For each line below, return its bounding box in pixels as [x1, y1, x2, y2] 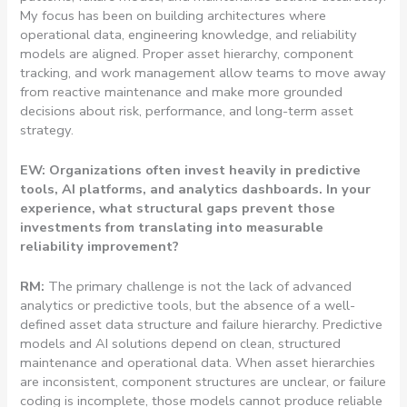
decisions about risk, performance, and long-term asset [20, 101, 354, 120]
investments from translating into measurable [20, 217, 324, 236]
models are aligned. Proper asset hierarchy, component [20, 44, 354, 63]
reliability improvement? [20, 236, 180, 255]
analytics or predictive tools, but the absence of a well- [20, 296, 356, 315]
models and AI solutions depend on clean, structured [20, 334, 342, 353]
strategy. [20, 120, 74, 139]
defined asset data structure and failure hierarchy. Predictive [20, 315, 383, 334]
